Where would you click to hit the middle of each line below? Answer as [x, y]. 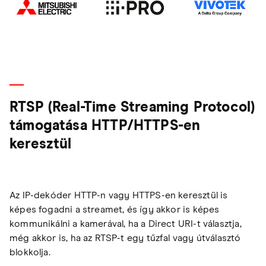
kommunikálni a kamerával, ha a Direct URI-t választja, [126, 224]
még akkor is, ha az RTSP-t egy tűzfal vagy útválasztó [125, 238]
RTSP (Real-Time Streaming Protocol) [132, 107]
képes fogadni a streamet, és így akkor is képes [115, 209]
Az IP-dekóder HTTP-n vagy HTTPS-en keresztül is [119, 195]
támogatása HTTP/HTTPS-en [105, 126]
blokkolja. [30, 252]
